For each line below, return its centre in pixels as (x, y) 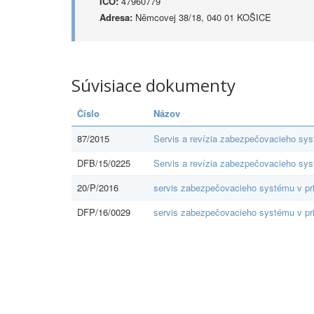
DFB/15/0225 (104, 163)
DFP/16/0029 (104, 212)
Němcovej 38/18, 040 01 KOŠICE (202, 17)
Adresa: (116, 17)
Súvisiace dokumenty (153, 85)
